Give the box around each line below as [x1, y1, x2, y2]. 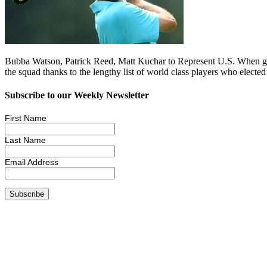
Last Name [5, 135, 46, 145]
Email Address [5, 157, 58, 167]
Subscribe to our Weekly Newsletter [5, 89, 149, 100]
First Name [5, 113, 46, 123]
